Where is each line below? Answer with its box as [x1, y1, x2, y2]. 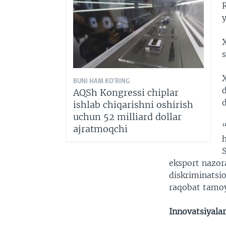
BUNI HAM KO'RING [73, 78, 130, 86]
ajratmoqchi [73, 123, 128, 135]
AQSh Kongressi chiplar [73, 87, 179, 99]
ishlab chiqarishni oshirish [73, 99, 193, 111]
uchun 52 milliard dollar [73, 111, 182, 123]
